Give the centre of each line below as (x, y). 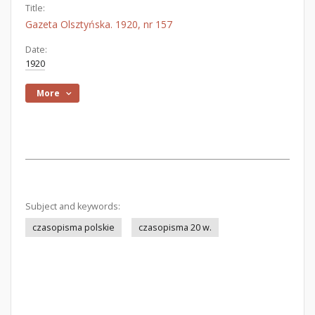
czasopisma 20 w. (175, 227)
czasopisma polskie (73, 227)
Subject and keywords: (73, 206)
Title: (35, 8)
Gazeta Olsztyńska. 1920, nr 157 (99, 24)
